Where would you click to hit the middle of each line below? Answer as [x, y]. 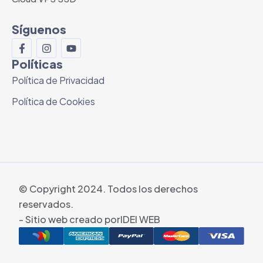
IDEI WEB [140, 220]
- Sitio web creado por [70, 220]
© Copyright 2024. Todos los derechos [108, 189]
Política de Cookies [53, 102]
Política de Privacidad [58, 80]
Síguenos [39, 29]
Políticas [37, 64]
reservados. [46, 204]
